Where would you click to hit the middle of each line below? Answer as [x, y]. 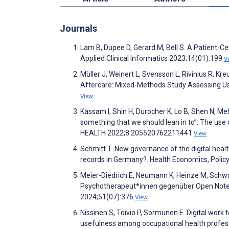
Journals [78, 29]
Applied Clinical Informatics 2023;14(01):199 [152, 59]
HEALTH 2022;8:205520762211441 [137, 133]
